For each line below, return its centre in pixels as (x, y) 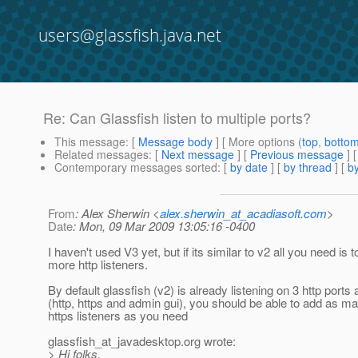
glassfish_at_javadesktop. (116, 341)
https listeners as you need (118, 316)
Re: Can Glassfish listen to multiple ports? (177, 118)
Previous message (297, 155)
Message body (175, 142)
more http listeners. (98, 265)
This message (90, 142)
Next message (198, 155)
